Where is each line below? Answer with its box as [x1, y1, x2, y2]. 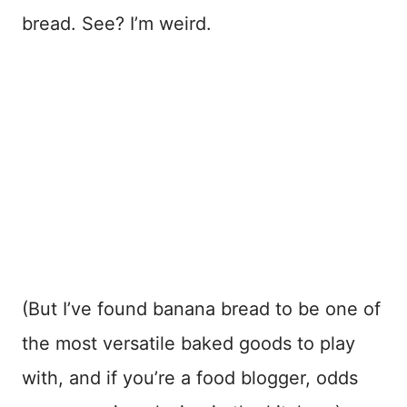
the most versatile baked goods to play [22, 332, 355, 354]
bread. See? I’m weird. [22, 13, 212, 35]
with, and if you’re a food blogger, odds [22, 366, 358, 389]
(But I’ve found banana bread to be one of [22, 297, 381, 320]
